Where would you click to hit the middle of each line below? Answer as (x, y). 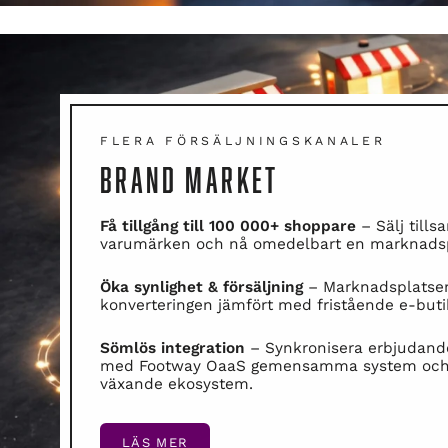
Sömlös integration (172, 347)
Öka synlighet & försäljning (201, 286)
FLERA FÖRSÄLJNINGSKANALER (243, 140)
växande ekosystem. (176, 383)
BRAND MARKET (189, 179)
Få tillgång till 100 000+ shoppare (228, 225)
